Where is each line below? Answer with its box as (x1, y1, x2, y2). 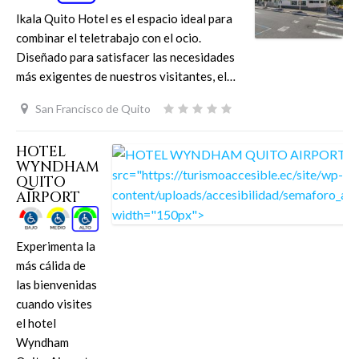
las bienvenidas (16, 277, 97, 292)
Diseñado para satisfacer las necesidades (16, 50, 235, 65)
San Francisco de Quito (34, 101, 151, 115)
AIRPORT (16, 188, 80, 208)
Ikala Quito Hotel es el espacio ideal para (16, 11, 232, 26)
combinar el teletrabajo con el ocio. (16, 30, 201, 46)
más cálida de (16, 258, 86, 273)
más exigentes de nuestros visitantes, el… (16, 69, 236, 84)
